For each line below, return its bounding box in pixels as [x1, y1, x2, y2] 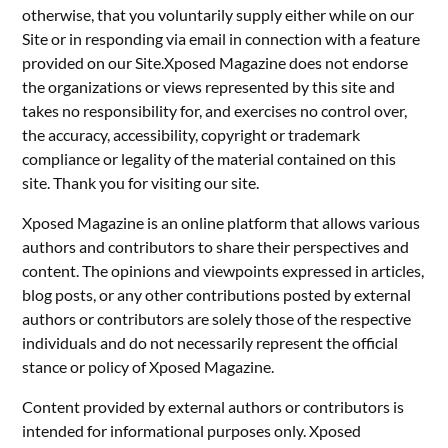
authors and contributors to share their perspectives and [22, 236, 410, 256]
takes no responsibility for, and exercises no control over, [22, 100, 408, 120]
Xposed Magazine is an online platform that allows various [22, 212, 421, 232]
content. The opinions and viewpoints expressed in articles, [22, 260, 425, 280]
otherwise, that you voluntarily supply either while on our [22, 4, 415, 24]
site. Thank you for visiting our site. [22, 172, 260, 192]
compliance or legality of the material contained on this [22, 148, 397, 168]
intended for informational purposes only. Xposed [22, 420, 362, 440]
